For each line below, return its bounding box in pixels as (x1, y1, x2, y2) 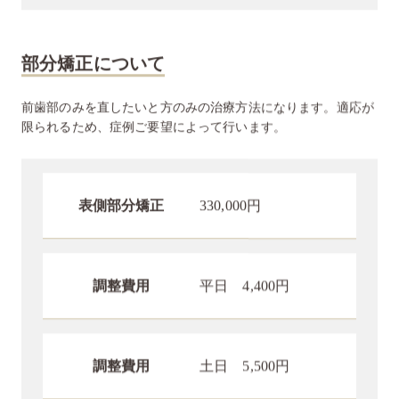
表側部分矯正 (77, 186, 165, 202)
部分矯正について (21, 42, 166, 62)
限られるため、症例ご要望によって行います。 (21, 109, 286, 123)
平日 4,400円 (199, 266, 290, 282)
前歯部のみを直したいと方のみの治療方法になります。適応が (21, 89, 374, 103)
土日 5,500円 (199, 346, 290, 362)
